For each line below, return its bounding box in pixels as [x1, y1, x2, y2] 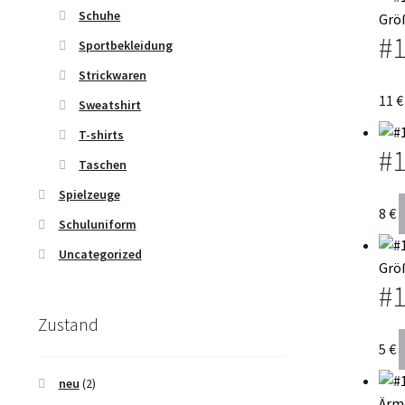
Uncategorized [58, 245, 142, 262]
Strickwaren [79, 66, 147, 83]
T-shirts [79, 126, 125, 143]
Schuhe [79, 6, 121, 24]
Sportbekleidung [79, 36, 174, 53]
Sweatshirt [79, 96, 142, 113]
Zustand [37, 312, 99, 335]
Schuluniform [58, 215, 137, 232]
